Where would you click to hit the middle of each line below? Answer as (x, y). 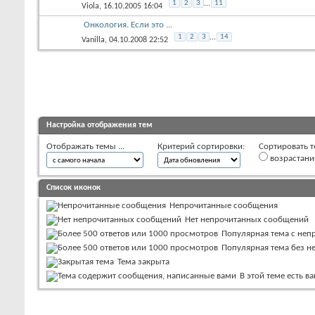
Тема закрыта (143, 262)
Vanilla (93, 40)
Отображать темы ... (85, 146)
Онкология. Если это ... (128, 25)
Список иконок (73, 187)
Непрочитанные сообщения (224, 205)
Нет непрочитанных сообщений (247, 219)
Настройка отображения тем (99, 125)
